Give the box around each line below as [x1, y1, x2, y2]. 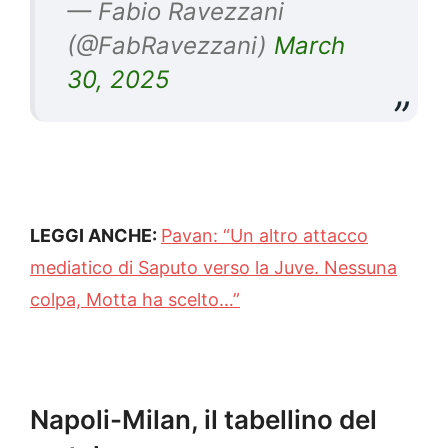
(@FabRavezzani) [67, 30, 274, 60]
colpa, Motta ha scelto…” [30, 288, 240, 310]
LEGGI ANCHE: [30, 224, 161, 246]
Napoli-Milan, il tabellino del [30, 403, 377, 435]
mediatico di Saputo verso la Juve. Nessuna [30, 256, 397, 278]
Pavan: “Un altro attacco [161, 224, 368, 246]
